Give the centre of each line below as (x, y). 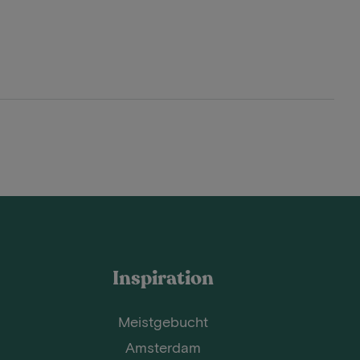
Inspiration (163, 278)
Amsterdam (163, 347)
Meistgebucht (163, 321)
